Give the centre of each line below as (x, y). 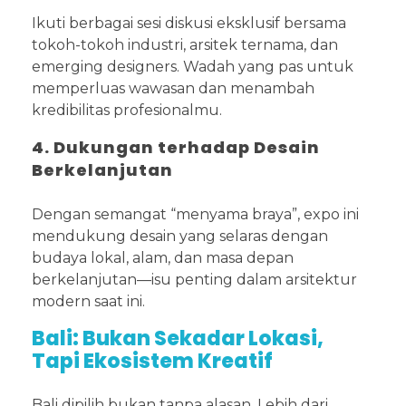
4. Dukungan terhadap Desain (176, 147)
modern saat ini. (88, 302)
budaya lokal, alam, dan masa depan (163, 258)
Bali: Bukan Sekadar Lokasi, (178, 339)
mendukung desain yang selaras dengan (180, 237)
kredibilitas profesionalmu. (127, 110)
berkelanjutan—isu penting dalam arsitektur (194, 280)
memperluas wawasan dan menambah (173, 88)
